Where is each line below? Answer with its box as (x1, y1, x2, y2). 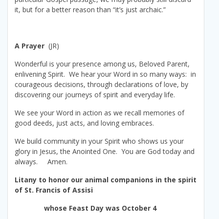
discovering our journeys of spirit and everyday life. (15, 90, 175, 100)
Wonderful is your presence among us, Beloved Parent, (15, 59, 190, 69)
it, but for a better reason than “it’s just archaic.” (15, 5, 166, 15)
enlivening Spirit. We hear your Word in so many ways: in (15, 69, 196, 79)
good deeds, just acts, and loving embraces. (15, 118, 154, 128)
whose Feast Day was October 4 (15, 203, 156, 213)
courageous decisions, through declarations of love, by (15, 80, 188, 89)
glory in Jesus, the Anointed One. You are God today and (15, 147, 195, 156)
